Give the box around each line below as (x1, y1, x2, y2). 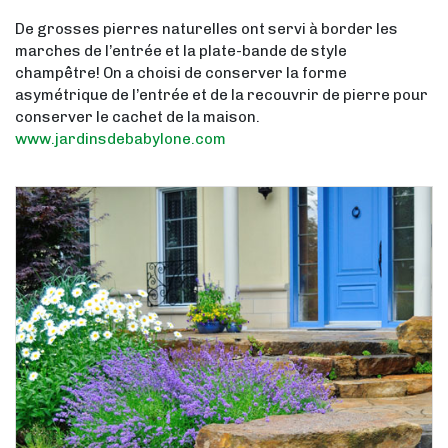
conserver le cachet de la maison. (15, 107, 260, 126)
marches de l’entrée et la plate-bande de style (15, 41, 347, 60)
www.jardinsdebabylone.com (15, 129, 226, 148)
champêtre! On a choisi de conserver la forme (15, 63, 347, 82)
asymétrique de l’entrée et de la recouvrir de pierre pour (15, 85, 428, 104)
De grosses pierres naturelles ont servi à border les (15, 19, 398, 38)
